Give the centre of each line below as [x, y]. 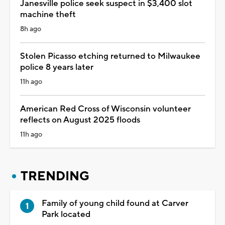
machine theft [48, 14]
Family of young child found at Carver [115, 203]
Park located [66, 214]
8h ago [31, 29]
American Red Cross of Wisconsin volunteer [105, 109]
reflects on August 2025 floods [80, 120]
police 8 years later [57, 67]
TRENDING [55, 176]
